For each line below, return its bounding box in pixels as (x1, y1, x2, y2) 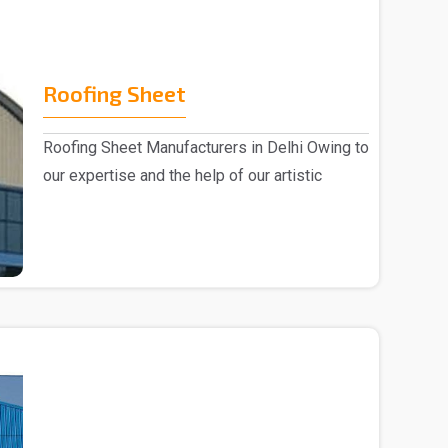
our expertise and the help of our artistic (42, 165, 322, 185)
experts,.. (42, 193, 106, 213)
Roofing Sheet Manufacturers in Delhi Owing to (42, 137, 369, 157)
